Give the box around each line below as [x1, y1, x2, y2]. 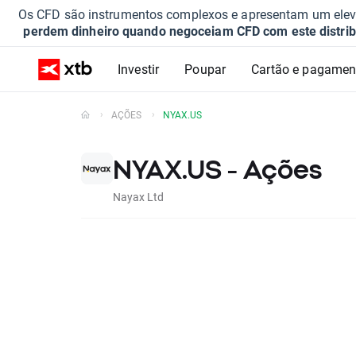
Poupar [184, 60, 226, 77]
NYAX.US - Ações [113, 155, 322, 184]
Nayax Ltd [113, 189, 164, 204]
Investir [118, 60, 160, 77]
